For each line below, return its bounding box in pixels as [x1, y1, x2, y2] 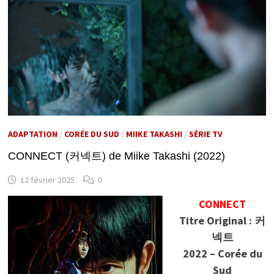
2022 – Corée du [182, 246, 262, 261]
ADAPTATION [7, 128, 57, 140]
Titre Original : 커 [179, 213, 266, 228]
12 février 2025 [20, 174, 75, 186]
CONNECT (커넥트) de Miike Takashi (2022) [7, 150, 225, 163]
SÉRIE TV [188, 128, 223, 140]
